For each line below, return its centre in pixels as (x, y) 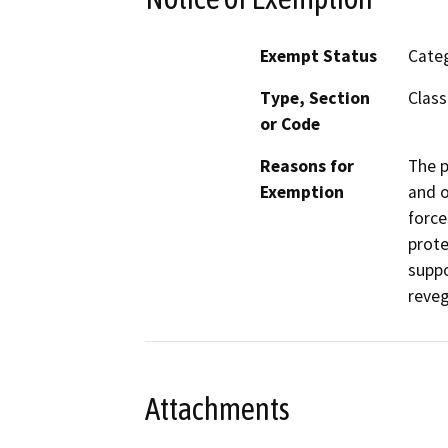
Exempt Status (318, 56)
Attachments (217, 408)
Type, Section (315, 98)
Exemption (302, 192)
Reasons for (307, 166)
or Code (290, 124)
